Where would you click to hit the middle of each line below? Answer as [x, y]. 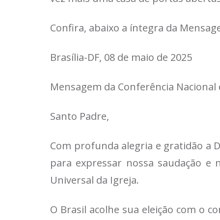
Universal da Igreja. [95, 180]
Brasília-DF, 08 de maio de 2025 [121, 57]
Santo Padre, [80, 116]
